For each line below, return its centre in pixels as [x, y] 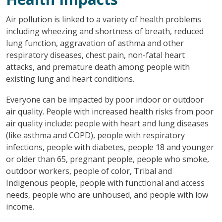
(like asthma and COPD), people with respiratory [95, 135]
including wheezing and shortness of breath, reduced [105, 31]
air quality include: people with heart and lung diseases [107, 123]
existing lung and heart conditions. [70, 79]
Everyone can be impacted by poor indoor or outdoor [105, 99]
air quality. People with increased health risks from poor [110, 111]
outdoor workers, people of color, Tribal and [89, 171]
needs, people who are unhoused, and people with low [107, 194]
